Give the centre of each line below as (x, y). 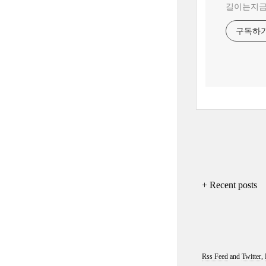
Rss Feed (215, 256)
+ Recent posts (229, 185)
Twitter (251, 256)
